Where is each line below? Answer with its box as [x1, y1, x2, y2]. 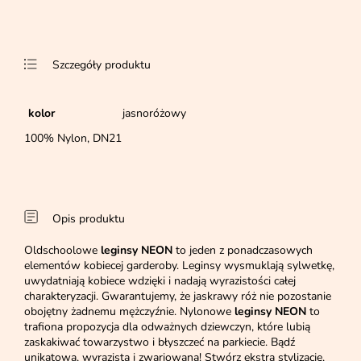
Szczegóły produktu [52, 57, 151, 73]
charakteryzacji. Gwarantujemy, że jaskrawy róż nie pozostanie [24, 288, 331, 305]
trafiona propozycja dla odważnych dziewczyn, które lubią [24, 319, 310, 335]
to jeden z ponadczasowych [172, 243, 313, 259]
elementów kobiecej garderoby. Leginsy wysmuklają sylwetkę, [24, 258, 334, 274]
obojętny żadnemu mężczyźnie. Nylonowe [24, 304, 234, 320]
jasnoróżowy [122, 106, 186, 122]
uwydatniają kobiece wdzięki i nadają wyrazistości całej [24, 273, 296, 289]
